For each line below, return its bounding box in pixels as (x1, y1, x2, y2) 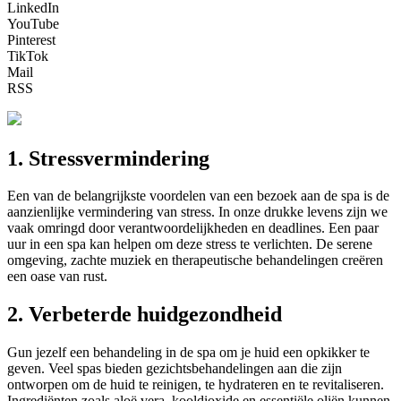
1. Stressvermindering (7, 146, 209, 170)
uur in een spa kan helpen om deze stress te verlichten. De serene (7, 236, 372, 252)
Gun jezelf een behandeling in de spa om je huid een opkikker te (7, 345, 370, 361)
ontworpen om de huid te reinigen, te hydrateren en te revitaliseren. (7, 377, 384, 393)
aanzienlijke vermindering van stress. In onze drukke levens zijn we (7, 204, 388, 220)
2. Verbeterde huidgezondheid (7, 303, 282, 327)
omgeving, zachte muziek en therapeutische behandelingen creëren (7, 252, 383, 269)
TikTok (7, 47, 48, 64)
